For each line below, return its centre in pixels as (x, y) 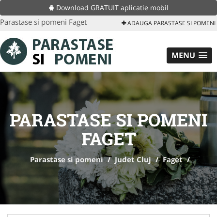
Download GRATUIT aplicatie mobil (111, 8)
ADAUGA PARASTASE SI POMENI (171, 23)
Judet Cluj (133, 159)
